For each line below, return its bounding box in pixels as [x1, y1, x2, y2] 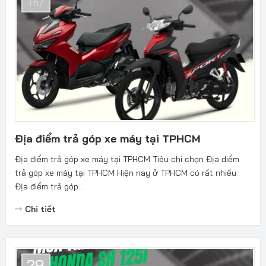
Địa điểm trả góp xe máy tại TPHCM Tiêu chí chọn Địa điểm [14, 153, 239, 164]
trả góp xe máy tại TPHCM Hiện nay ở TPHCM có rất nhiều [14, 167, 236, 178]
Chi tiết [24, 203, 56, 214]
